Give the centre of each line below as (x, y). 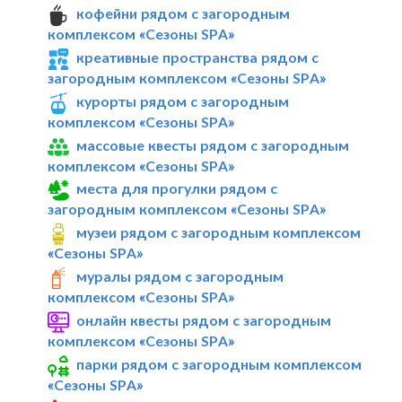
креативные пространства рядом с (198, 57)
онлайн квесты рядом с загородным (204, 320)
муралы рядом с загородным (180, 276)
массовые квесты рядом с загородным (213, 144)
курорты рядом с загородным (183, 100)
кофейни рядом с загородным (184, 13)
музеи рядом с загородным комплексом (219, 232)
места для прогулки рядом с (177, 188)
